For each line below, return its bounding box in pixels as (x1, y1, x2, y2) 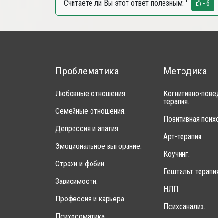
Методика (163, 65, 207, 77)
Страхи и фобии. (55, 159, 106, 168)
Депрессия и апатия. (55, 124, 120, 133)
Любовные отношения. (55, 89, 127, 98)
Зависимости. (55, 177, 98, 186)
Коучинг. (163, 149, 190, 159)
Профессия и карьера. (55, 194, 126, 203)
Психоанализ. (163, 202, 205, 211)
